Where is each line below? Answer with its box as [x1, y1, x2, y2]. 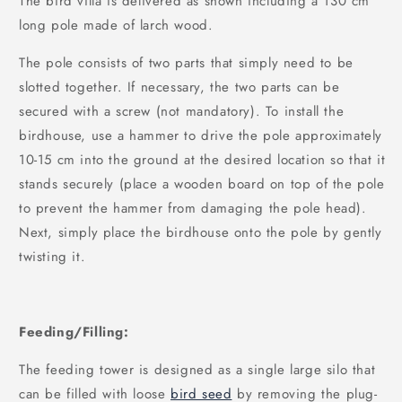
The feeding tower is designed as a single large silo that [19, 360, 376, 380]
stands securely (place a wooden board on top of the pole [19, 174, 385, 195]
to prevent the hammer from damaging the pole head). [19, 198, 367, 219]
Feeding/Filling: [19, 322, 129, 343]
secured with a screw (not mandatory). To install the [19, 101, 345, 122]
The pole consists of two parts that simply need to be [19, 53, 354, 74]
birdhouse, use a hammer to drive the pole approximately [19, 126, 383, 146]
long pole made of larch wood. [19, 15, 214, 36]
